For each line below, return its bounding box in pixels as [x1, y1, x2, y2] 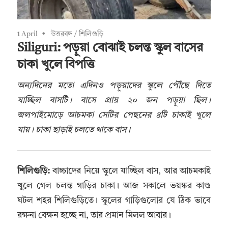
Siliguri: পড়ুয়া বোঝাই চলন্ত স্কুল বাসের [17, 42, 203, 55]
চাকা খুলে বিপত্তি [17, 59, 95, 72]
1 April [17, 31, 38, 38]
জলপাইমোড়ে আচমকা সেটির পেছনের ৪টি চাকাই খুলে [17, 110, 211, 120]
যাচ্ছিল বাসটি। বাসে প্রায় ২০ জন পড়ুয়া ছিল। [17, 96, 211, 105]
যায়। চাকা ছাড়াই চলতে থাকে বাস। [17, 125, 130, 134]
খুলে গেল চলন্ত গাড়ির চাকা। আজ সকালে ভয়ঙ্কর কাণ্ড [17, 181, 211, 190]
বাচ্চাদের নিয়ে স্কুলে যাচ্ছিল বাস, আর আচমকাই [50, 166, 211, 176]
